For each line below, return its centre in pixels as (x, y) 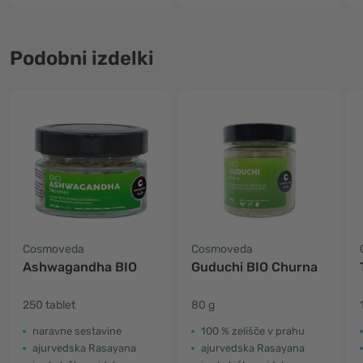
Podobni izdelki (82, 58)
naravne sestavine (77, 331)
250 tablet (49, 305)
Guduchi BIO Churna (254, 267)
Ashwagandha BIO (80, 267)
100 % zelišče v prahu (253, 331)
